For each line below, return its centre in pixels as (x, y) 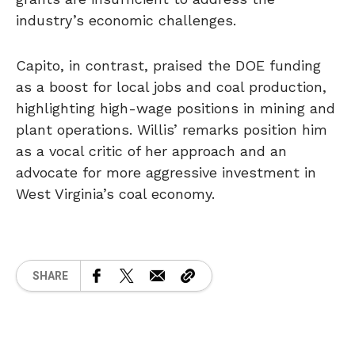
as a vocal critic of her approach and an (151, 151)
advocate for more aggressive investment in (166, 172)
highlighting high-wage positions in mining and (176, 108)
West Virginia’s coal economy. (115, 194)
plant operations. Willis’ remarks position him (172, 130)
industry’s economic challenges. (126, 20)
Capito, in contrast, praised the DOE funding (168, 65)
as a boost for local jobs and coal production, (171, 87)
